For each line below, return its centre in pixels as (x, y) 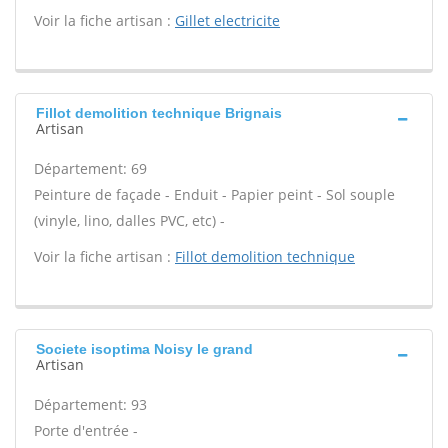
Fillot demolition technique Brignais (159, 113)
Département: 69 (90, 168)
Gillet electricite (227, 20)
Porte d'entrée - (86, 430)
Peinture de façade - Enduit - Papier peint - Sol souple (214, 194)
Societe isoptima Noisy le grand (144, 349)
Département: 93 (90, 404)
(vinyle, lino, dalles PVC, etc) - (129, 220)
